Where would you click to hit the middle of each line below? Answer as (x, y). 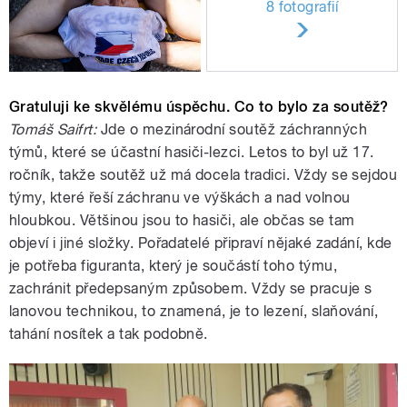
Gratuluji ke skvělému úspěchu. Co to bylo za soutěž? (199, 107)
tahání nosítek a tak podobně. (109, 334)
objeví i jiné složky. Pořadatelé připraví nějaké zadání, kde (201, 243)
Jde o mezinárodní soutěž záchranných (232, 130)
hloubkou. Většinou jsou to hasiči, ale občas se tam (182, 221)
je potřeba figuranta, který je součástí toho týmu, (174, 266)
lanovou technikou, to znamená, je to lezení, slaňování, (194, 312)
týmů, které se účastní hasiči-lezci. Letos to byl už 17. (192, 153)
